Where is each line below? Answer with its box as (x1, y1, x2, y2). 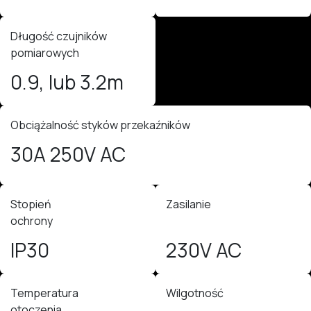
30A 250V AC (10, 140, 126, 167)
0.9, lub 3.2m (10, 68, 124, 95)
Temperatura (10, 285, 81, 301)
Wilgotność (166, 285, 224, 301)
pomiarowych (10, 44, 79, 60)
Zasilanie (166, 196, 211, 212)
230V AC (166, 236, 250, 263)
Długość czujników (10, 28, 107, 44)
